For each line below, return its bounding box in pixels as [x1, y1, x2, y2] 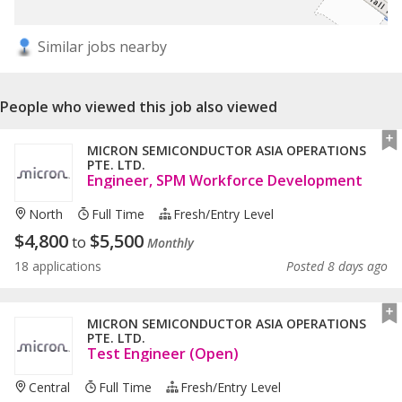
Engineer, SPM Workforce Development [87, 170, 363, 191]
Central [29, 379, 71, 397]
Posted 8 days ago [286, 258, 388, 275]
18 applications [14, 258, 101, 275]
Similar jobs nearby [34, 37, 167, 57]
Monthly [147, 234, 194, 252]
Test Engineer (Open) [87, 344, 239, 364]
